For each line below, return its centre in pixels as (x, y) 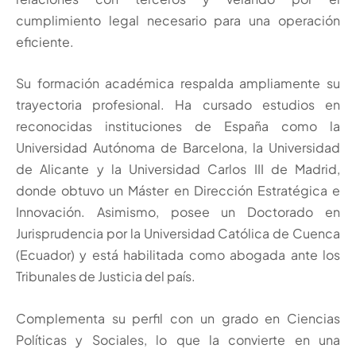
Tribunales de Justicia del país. (106, 277)
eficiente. (45, 41)
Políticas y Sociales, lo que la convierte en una (178, 339)
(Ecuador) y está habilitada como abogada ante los (178, 255)
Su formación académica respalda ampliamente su (178, 83)
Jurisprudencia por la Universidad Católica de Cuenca (178, 234)
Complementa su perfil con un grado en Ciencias (178, 318)
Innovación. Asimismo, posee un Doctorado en (178, 212)
